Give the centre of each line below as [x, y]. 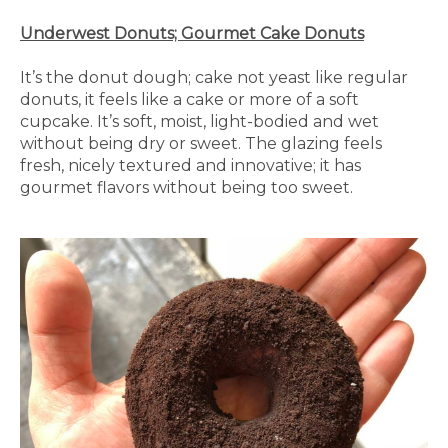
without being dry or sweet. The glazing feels [201, 144]
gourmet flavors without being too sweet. [186, 188]
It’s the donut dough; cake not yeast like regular [214, 78]
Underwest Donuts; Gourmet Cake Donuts [192, 34]
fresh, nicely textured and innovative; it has [190, 166]
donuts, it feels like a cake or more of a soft [189, 100]
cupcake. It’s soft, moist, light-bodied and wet [199, 122]
